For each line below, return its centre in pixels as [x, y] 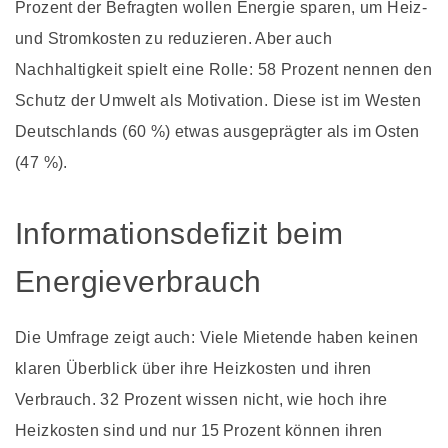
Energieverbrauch [138, 281]
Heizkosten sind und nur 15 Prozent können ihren [199, 430]
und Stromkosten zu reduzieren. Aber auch [173, 38]
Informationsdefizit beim [179, 233]
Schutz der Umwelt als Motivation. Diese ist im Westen [218, 100]
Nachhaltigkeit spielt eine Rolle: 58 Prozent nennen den [223, 69]
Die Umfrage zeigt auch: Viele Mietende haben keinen [217, 337]
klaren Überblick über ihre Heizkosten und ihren [193, 368]
